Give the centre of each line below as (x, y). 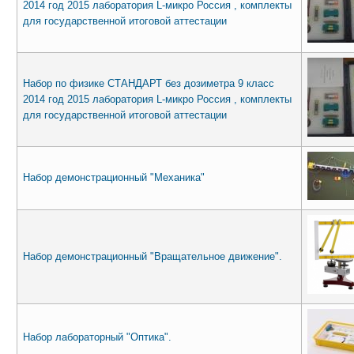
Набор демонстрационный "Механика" (113, 177)
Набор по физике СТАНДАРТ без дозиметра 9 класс (148, 83)
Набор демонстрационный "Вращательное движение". (152, 256)
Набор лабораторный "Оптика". (97, 337)
